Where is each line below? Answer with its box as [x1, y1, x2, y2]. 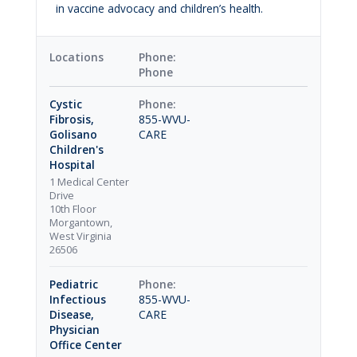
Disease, [49, 307, 94, 323]
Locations [49, 49, 104, 65]
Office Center [49, 337, 122, 353]
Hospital [49, 157, 95, 173]
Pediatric [49, 277, 98, 292]
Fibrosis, [49, 112, 94, 127]
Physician [49, 322, 100, 338]
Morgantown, [49, 215, 112, 230]
